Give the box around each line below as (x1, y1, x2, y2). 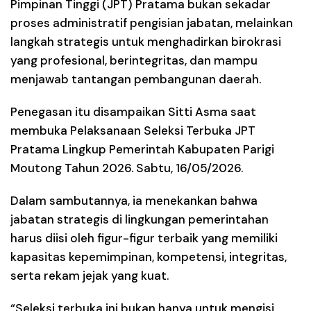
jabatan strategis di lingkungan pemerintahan (10, 211, 269, 227)
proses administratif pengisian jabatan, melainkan (10, 15, 293, 31)
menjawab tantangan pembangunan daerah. (10, 71, 261, 87)
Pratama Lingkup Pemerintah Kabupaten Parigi (10, 141, 274, 157)
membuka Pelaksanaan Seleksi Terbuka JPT (10, 122, 255, 138)
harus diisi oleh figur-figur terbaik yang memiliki (10, 230, 278, 246)
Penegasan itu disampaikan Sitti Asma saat (10, 103, 256, 119)
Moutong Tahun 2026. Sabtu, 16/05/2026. (10, 160, 243, 176)
